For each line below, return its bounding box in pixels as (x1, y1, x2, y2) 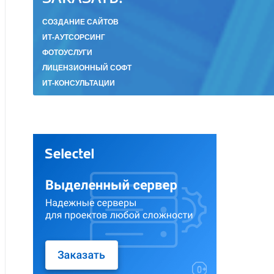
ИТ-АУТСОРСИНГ (42, 31, 105, 42)
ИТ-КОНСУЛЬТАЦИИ (42, 76, 115, 88)
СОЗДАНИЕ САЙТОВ (42, 15, 119, 27)
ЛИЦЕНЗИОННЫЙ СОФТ (42, 61, 131, 73)
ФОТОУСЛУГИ (42, 46, 92, 57)
